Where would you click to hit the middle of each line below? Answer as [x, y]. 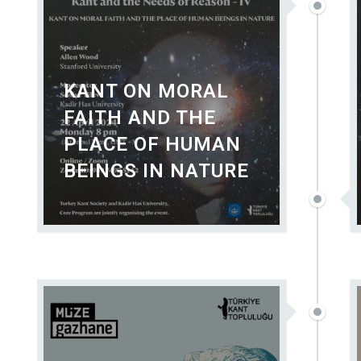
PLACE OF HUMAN [152, 144]
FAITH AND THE [140, 118]
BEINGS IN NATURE [156, 171]
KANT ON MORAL [146, 91]
